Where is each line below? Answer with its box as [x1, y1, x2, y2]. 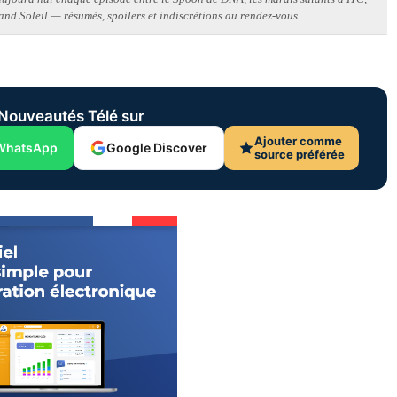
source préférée [253, 146, 345, 161]
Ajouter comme [253, 133, 342, 148]
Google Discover [105, 139, 207, 155]
